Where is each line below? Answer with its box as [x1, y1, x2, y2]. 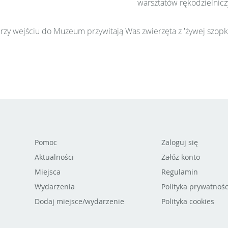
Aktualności [34, 152, 74, 162]
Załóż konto [161, 152, 200, 162]
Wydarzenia [34, 182, 75, 191]
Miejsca [34, 167, 61, 177]
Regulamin [161, 167, 198, 177]
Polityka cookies [161, 196, 214, 206]
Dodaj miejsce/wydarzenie [34, 196, 124, 206]
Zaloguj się [161, 137, 198, 147]
